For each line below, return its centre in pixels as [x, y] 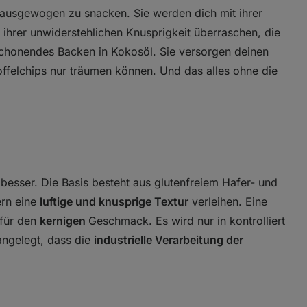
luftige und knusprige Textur [114, 201]
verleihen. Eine [228, 201]
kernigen [64, 220]
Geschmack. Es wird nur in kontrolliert [187, 220]
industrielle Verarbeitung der [169, 240]
